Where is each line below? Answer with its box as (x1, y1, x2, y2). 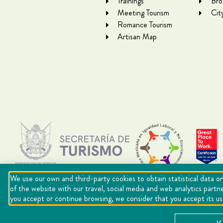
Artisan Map (117, 31, 157, 42)
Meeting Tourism (117, 7, 170, 18)
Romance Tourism (117, 19, 173, 30)
